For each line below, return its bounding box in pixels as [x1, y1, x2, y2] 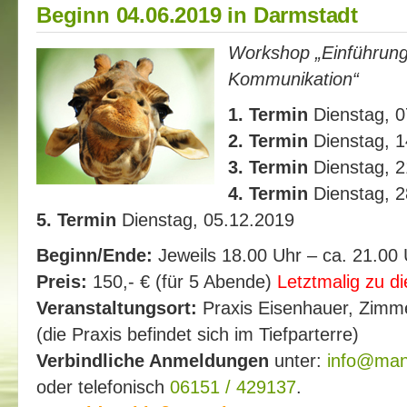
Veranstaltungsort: [36, 297, 197, 318]
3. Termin [228, 156, 308, 177]
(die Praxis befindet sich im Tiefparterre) [36, 323, 359, 344]
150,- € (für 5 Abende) [87, 271, 277, 292]
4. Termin [228, 183, 308, 203]
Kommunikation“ [228, 68, 359, 89]
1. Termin [228, 104, 308, 124]
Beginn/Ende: [36, 244, 153, 265]
